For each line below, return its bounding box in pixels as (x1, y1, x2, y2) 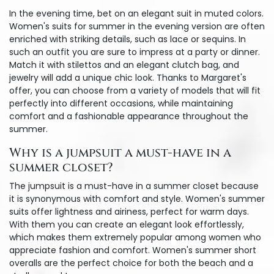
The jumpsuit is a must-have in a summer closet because (9, 180, 259, 192)
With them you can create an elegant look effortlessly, (9, 218, 244, 231)
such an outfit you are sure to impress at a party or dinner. (9, 46, 260, 58)
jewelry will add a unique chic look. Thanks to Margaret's (9, 72, 246, 84)
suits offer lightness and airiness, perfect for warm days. (9, 206, 249, 218)
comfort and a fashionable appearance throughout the (9, 110, 248, 122)
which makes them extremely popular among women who (9, 231, 261, 243)
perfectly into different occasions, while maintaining (9, 97, 233, 109)
